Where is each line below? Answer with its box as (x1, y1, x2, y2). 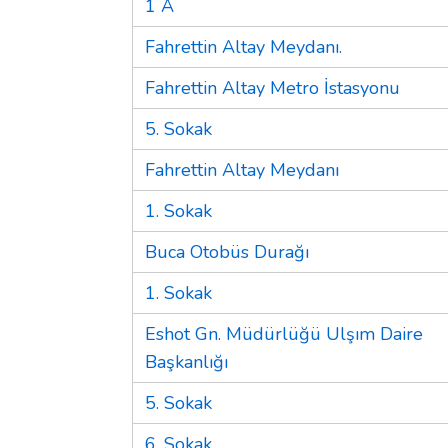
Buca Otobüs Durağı (145, 239, 309, 264)
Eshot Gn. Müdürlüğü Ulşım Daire (145, 321, 423, 346)
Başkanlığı (145, 349, 228, 374)
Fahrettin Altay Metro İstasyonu (145, 75, 400, 100)
